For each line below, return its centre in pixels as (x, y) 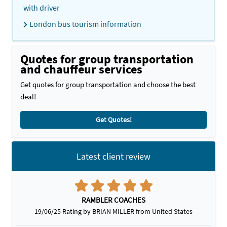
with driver (42, 8)
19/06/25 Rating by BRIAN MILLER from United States (113, 211)
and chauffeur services (81, 69)
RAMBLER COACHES (113, 200)
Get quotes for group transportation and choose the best (108, 84)
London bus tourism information (85, 24)
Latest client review (113, 156)
